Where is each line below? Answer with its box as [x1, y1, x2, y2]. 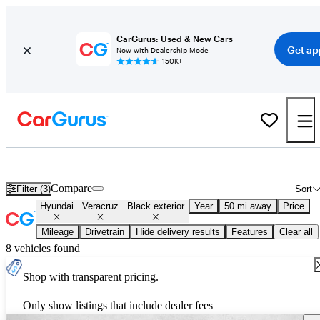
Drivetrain [85, 226, 124, 238]
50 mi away [224, 201, 271, 212]
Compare [51, 182, 93, 195]
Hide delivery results [136, 226, 220, 238]
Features [231, 226, 268, 238]
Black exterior [127, 201, 184, 212]
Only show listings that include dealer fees [23, 299, 213, 312]
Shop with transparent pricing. [23, 271, 159, 284]
